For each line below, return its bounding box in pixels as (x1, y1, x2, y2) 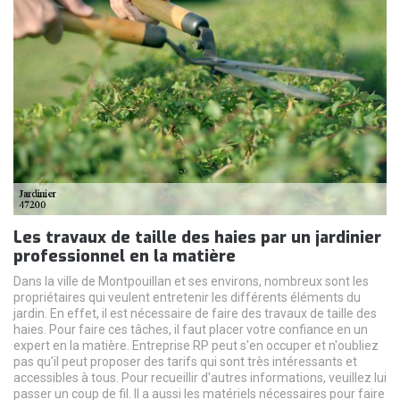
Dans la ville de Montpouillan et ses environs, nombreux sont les (13, 273, 369, 288)
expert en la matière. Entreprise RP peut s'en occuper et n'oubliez (13, 337, 379, 353)
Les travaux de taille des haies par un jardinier (13, 226, 381, 248)
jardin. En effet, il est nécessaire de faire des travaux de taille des (13, 305, 377, 321)
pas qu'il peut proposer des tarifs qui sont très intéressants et (13, 354, 357, 369)
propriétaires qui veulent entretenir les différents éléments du (13, 289, 361, 304)
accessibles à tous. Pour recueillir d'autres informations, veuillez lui (13, 370, 387, 385)
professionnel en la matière (13, 245, 236, 267)
